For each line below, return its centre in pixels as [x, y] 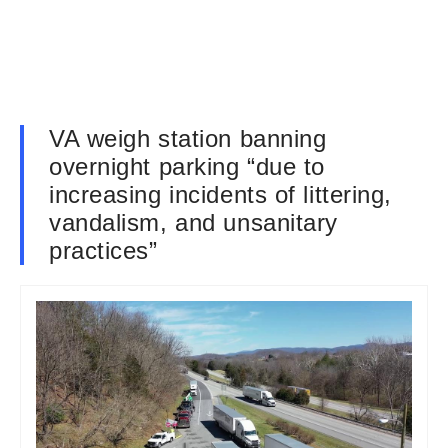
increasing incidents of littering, [221, 194]
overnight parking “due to [187, 166]
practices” [103, 250]
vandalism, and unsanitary [193, 222]
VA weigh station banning [188, 138]
